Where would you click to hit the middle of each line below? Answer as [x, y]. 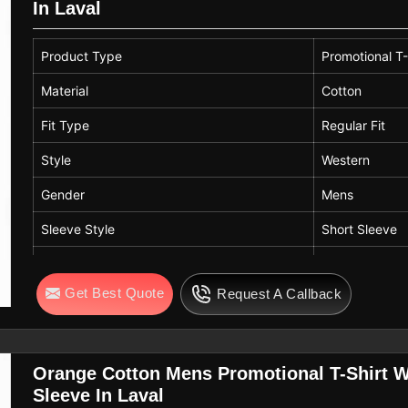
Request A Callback [280, 293]
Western [346, 159]
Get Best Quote [115, 292]
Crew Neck [355, 298]
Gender [63, 194]
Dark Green [356, 263]
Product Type [82, 56]
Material [65, 90]
